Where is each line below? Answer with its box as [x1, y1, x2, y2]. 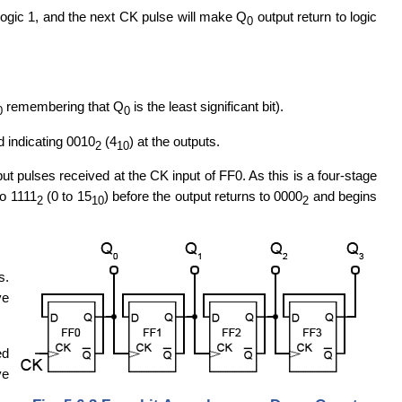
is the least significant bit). [130, 99, 284, 115]
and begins [309, 188, 378, 204]
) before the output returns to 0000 [103, 188, 303, 204]
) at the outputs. [129, 133, 221, 149]
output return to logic [253, 9, 378, 25]
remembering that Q [3, 99, 125, 115]
